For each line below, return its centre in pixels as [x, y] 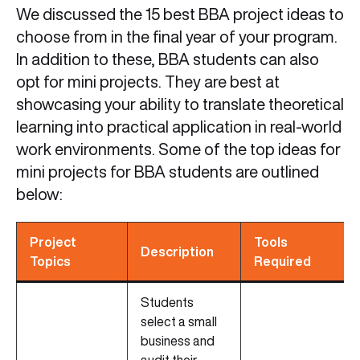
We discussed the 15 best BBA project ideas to [180, 14]
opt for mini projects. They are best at [148, 82]
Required [282, 262]
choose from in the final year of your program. [177, 37]
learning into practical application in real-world [179, 127]
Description [177, 252]
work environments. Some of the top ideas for [178, 149]
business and [178, 341]
